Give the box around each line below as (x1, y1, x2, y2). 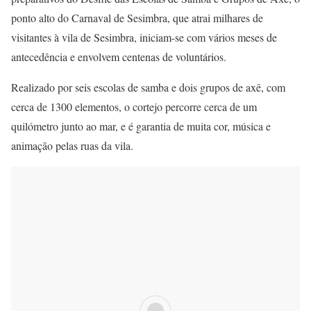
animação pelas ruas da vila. (11, 137, 133, 153)
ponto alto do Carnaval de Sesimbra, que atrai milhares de (11, 10, 263, 25)
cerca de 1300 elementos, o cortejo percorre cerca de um (11, 99, 257, 114)
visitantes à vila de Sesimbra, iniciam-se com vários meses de (11, 29, 277, 44)
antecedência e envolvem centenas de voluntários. (11, 49, 226, 64)
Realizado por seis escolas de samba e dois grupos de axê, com (11, 79, 285, 94)
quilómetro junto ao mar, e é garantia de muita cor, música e (11, 118, 271, 133)
